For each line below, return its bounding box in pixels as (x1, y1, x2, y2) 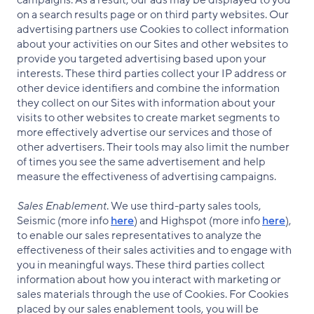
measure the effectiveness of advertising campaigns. (17, 169, 276, 184)
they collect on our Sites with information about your (17, 95, 275, 111)
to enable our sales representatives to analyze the (17, 228, 261, 243)
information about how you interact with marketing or (17, 272, 281, 287)
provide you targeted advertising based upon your (17, 51, 266, 67)
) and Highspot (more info (134, 213, 262, 228)
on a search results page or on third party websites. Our (17, 7, 289, 22)
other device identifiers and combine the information (17, 81, 280, 96)
